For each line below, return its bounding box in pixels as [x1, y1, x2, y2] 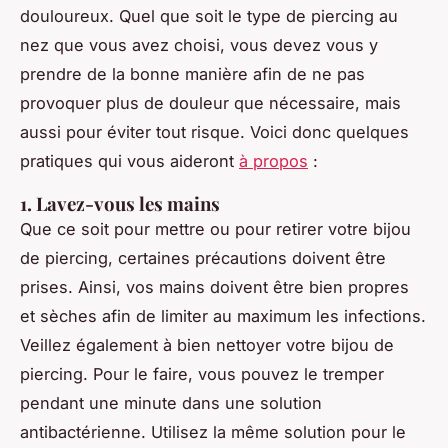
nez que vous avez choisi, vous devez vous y [20, 34, 378, 55]
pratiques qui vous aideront [20, 150, 239, 171]
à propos [239, 150, 308, 171]
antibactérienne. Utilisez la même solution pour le [20, 421, 406, 442]
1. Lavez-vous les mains [20, 190, 220, 216]
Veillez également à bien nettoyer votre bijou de [20, 334, 394, 355]
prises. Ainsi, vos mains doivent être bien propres [20, 276, 409, 297]
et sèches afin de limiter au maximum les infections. [20, 305, 426, 326]
